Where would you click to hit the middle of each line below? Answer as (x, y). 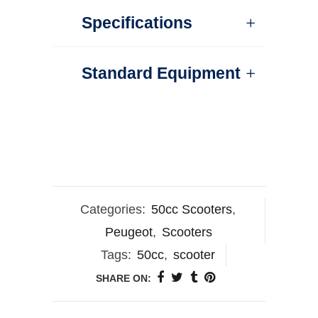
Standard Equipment (161, 73)
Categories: (114, 209)
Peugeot (129, 232)
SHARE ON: (124, 278)
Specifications (137, 22)
